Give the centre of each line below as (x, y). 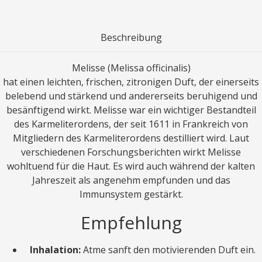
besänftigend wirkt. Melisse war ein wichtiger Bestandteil (131, 110)
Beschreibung (131, 37)
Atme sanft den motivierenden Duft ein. (168, 249)
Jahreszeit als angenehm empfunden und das (131, 180)
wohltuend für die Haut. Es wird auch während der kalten (131, 166)
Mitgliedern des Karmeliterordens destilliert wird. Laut (131, 138)
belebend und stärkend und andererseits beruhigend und (131, 96)
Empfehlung (131, 222)
